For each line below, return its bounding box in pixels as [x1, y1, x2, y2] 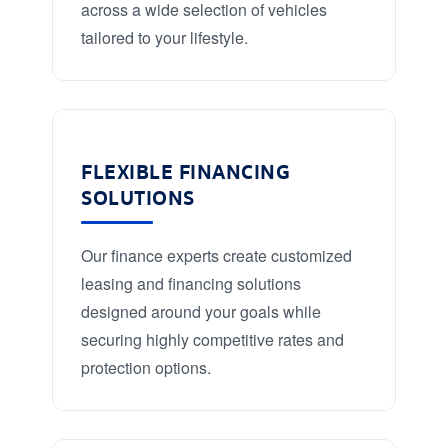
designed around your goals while [81, 299, 321, 323]
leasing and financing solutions [81, 271, 301, 295]
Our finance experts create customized [81, 243, 352, 267]
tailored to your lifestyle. [81, 25, 248, 49]
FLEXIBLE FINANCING [81, 157, 290, 183]
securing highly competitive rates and [81, 327, 344, 351]
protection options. [81, 355, 211, 379]
